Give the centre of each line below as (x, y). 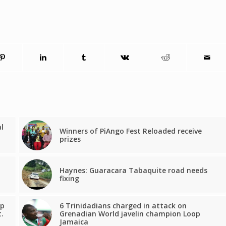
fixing (69, 178)
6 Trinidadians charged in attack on (123, 205)
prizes (70, 139)
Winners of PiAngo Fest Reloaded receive (130, 131)
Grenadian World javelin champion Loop (130, 213)
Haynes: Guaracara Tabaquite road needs (133, 170)
